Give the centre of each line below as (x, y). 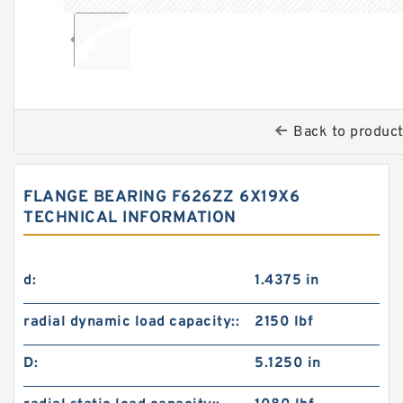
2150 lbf (284, 322)
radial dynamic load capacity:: (131, 322)
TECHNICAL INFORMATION (130, 218)
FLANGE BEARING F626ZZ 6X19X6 (161, 197)
